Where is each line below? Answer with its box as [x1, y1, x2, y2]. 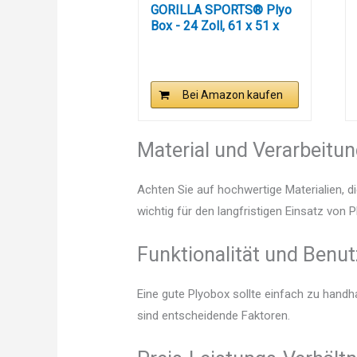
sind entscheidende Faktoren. [137, 308, 291, 324]
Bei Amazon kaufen [182, 88, 284, 102]
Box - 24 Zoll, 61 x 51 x [150, 18, 279, 34]
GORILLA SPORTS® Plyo [150, 2, 292, 18]
